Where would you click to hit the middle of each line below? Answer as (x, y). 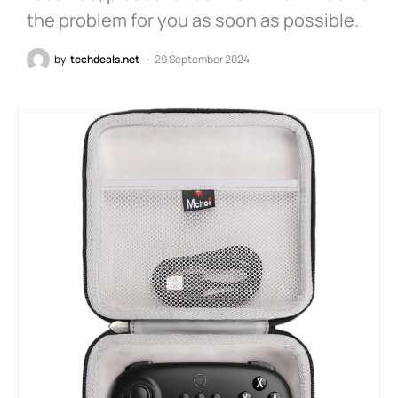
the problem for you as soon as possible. (193, 20)
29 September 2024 (202, 60)
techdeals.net (105, 60)
